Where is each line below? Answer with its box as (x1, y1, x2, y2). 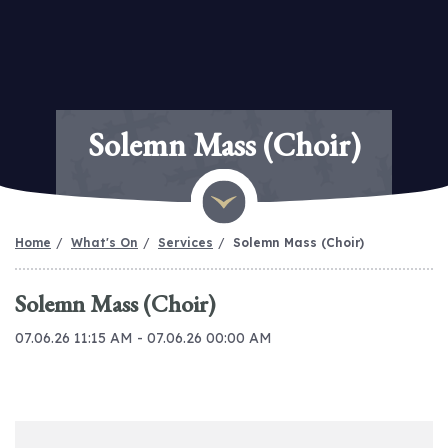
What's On (71, 235, 138, 250)
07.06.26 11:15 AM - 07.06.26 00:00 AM (15, 329, 272, 347)
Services (158, 235, 213, 250)
